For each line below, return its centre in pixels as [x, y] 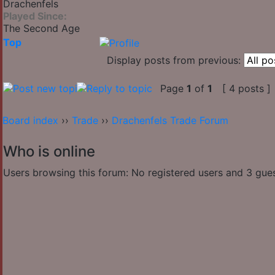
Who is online [49, 152]
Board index [30, 121]
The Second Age [41, 29]
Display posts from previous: [174, 60]
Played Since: [35, 16]
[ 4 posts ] [246, 89]
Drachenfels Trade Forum [170, 121]
